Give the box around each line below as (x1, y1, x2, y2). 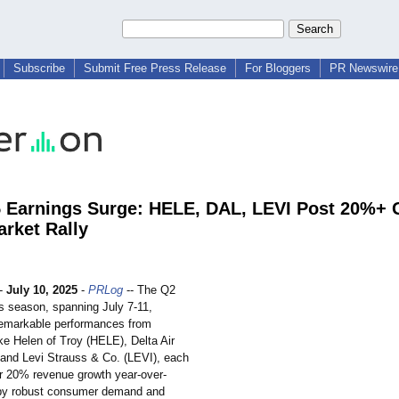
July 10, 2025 (6, 283, 77, 297)
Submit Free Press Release (84, 61, 226, 75)
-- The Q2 (123, 283, 175, 297)
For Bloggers (245, 61, 311, 75)
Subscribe (13, 61, 65, 75)
